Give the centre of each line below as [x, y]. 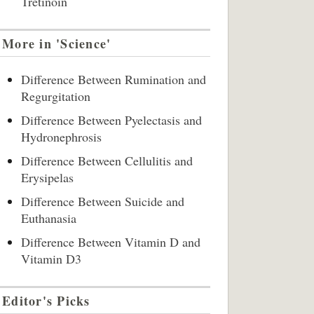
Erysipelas [47, 177]
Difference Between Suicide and [103, 201]
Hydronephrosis [63, 137]
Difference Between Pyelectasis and [111, 120]
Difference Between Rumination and [114, 79]
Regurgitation [56, 96]
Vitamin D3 [51, 259]
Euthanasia [49, 218]
